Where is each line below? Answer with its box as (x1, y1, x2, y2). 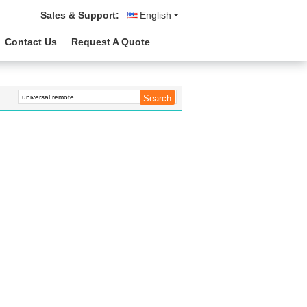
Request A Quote (71, 36, 150, 47)
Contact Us (5, 36, 57, 47)
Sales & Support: (40, 10, 119, 21)
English (140, 10, 171, 21)
